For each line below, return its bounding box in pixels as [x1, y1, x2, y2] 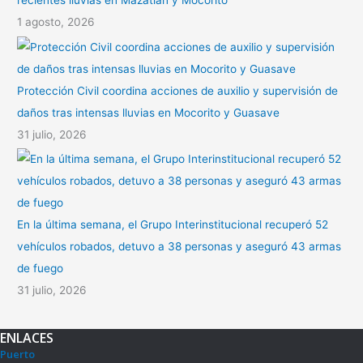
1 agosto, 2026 [17, 15, 96, 29]
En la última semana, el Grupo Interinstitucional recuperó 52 [17, 218, 329, 232]
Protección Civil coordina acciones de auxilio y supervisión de [17, 83, 339, 97]
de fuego [17, 262, 64, 275]
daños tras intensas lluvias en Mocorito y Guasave [17, 105, 280, 119]
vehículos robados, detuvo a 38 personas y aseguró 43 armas [17, 240, 342, 254]
